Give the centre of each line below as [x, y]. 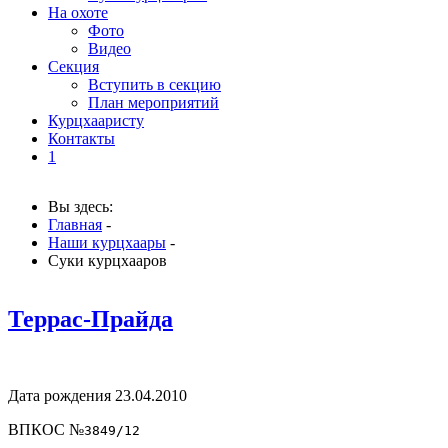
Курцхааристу [96, 120]
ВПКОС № [46, 429]
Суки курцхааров [107, 260]
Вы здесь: [84, 206]
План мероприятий [153, 102]
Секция [73, 66]
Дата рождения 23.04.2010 [97, 395]
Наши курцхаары [107, 242]
